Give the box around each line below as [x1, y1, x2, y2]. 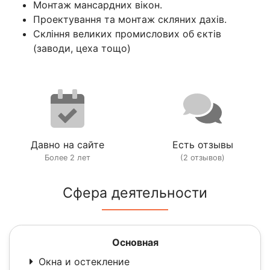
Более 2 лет [45, 152, 90, 162]
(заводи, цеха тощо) [33, 42, 131, 54]
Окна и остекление [39, 255, 130, 268]
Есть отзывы [172, 138, 233, 151]
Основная [111, 236, 159, 248]
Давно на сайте [31, 138, 104, 151]
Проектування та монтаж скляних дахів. [33, 13, 227, 25]
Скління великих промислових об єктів [33, 27, 221, 40]
